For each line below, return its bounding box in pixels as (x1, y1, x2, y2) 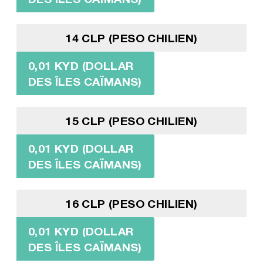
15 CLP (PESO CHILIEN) (65, 113, 198, 127)
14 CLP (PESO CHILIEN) (65, 31, 198, 45)
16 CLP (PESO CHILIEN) (65, 196, 198, 210)
